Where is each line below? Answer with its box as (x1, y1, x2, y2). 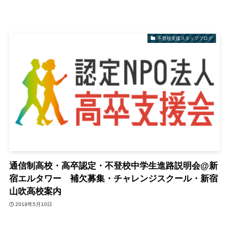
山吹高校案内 (9, 187, 61, 197)
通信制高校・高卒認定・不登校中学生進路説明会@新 (9, 161, 218, 171)
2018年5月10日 (15, 201, 53, 207)
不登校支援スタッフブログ (157, 35, 213, 40)
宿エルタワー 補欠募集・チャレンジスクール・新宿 (9, 174, 218, 184)
